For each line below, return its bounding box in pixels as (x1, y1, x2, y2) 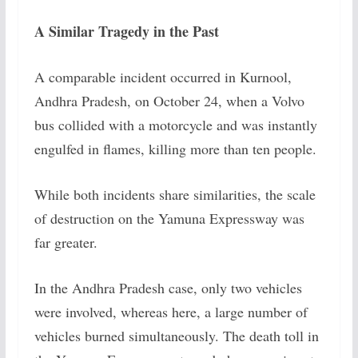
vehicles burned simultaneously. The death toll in (34, 326, 319, 345)
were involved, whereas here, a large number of (34, 302, 308, 321)
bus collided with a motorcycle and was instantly (34, 115, 317, 134)
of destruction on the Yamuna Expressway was (34, 209, 304, 228)
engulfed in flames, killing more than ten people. (34, 139, 316, 158)
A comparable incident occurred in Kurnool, (34, 67, 292, 86)
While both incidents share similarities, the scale (34, 185, 316, 204)
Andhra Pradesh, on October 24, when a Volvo (34, 91, 304, 110)
